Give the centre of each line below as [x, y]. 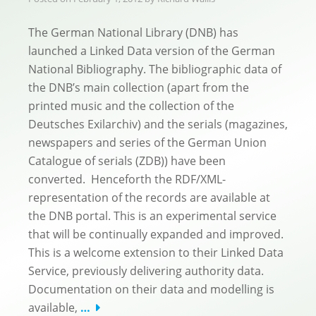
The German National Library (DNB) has [133, 32]
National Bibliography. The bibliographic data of [155, 69]
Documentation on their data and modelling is [151, 289]
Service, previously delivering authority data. [147, 271]
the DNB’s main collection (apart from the [139, 87]
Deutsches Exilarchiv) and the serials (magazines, [158, 124]
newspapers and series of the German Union [147, 142]
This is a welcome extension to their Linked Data [156, 252]
